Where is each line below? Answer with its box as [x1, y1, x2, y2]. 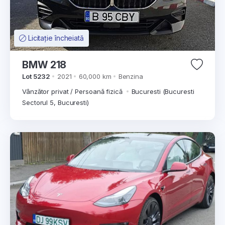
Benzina [118, 72, 143, 80]
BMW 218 [22, 59, 67, 71]
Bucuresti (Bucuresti [131, 87, 194, 95]
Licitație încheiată [28, 34, 84, 42]
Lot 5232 [22, 72, 51, 80]
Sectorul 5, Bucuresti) [22, 98, 89, 106]
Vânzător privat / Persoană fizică [22, 87, 125, 95]
